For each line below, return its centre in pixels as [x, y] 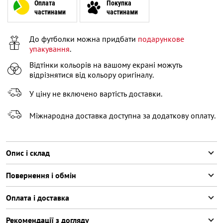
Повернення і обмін [41, 175]
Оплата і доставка [38, 197]
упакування [50, 49]
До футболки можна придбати [84, 39]
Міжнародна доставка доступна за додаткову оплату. [122, 115]
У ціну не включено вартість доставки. [96, 93]
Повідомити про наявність [169, 20]
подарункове [161, 39]
